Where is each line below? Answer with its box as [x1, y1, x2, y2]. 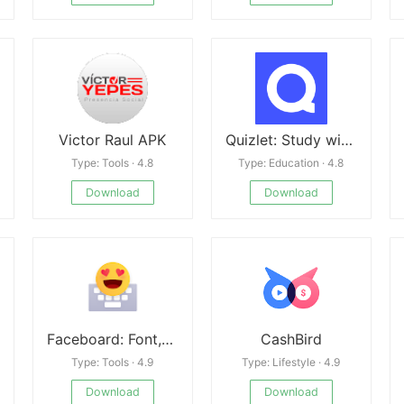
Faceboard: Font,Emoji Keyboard [161, 330, 173, 349]
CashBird [260, 330, 322, 349]
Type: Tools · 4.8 [71, 155, 154, 170]
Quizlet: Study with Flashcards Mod [340, 130, 353, 149]
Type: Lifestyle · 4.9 [242, 355, 341, 370]
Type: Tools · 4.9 [71, 355, 154, 370]
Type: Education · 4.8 [238, 155, 344, 170]
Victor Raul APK [59, 130, 167, 149]
